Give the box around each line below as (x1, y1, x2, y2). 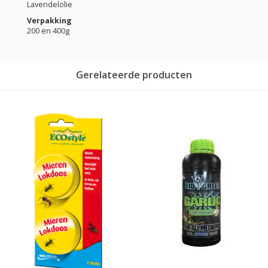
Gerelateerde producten (76, 68, 192, 81)
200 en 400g (27, 25, 69, 36)
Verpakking (27, 15, 72, 26)
